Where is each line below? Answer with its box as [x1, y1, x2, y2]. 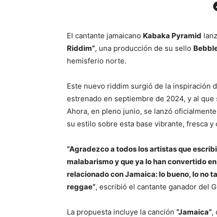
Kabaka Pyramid [143, 31, 201, 41]
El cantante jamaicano [67, 31, 143, 41]
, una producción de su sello [95, 44, 193, 53]
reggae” [67, 182, 95, 192]
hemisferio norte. [67, 56, 126, 66]
